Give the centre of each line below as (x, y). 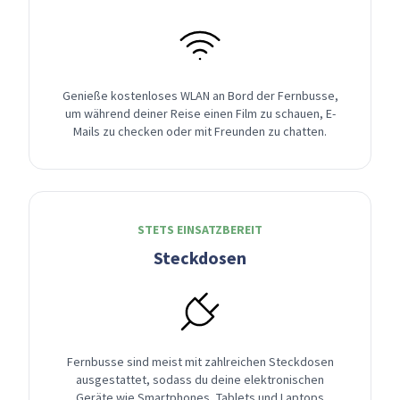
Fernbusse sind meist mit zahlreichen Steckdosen (200, 362)
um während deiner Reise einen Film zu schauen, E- (200, 114)
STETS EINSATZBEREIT (200, 230)
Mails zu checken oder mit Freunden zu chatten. (200, 132)
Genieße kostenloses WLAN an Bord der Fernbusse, (200, 96)
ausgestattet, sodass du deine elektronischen (200, 380)
